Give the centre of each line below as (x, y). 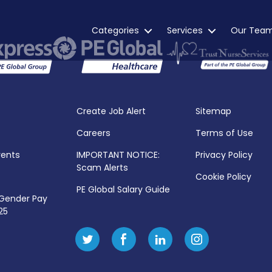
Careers (93, 133)
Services (185, 30)
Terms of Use (224, 133)
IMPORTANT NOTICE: (118, 155)
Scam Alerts (102, 168)
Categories (115, 30)
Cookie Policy (223, 177)
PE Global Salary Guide (123, 190)
